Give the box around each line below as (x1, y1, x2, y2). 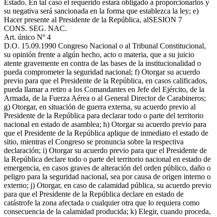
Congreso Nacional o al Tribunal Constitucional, (56, 42, 206, 50)
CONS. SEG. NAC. (4, 24, 67, 32)
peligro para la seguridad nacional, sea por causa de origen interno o (4, 172, 211, 181)
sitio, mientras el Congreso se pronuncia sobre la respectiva (4, 138, 184, 146)
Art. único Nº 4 (4, 33, 51, 41)
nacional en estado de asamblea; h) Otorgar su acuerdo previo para (4, 120, 206, 128)
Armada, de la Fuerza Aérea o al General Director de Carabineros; (4, 94, 206, 102)
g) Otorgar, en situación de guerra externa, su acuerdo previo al (4, 103, 196, 111)
